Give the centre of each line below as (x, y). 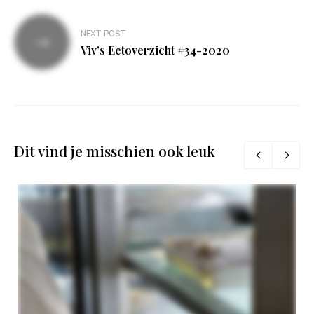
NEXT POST (103, 34)
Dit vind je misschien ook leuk (115, 151)
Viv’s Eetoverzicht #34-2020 (155, 50)
